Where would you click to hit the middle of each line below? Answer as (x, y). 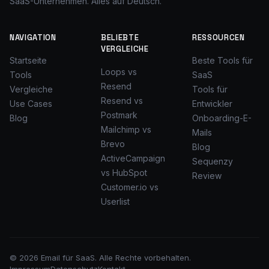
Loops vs (119, 72)
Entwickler (212, 104)
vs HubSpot (124, 173)
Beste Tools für (222, 60)
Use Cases (31, 104)
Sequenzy (213, 161)
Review (207, 176)
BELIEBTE (120, 38)
